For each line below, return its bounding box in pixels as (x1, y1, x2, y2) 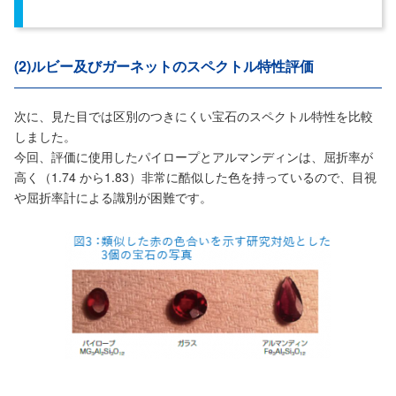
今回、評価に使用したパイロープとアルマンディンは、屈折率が (14, 148, 373, 166)
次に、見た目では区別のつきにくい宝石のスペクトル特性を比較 (14, 107, 373, 126)
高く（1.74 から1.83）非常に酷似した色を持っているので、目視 (14, 168, 377, 187)
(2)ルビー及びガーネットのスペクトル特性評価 (14, 56, 314, 77)
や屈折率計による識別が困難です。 (14, 188, 212, 207)
